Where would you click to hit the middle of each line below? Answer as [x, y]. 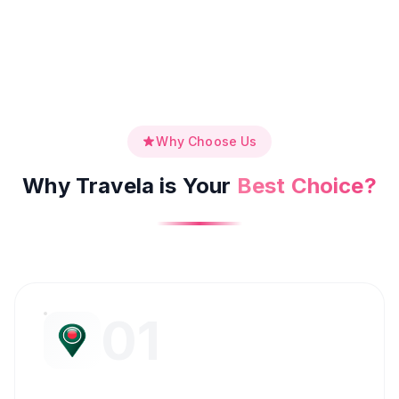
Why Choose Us [207, 141]
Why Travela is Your [127, 186]
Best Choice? [306, 186]
